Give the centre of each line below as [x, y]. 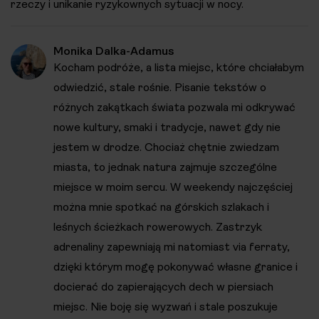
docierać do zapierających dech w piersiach [163, 287]
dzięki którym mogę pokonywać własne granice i [176, 267]
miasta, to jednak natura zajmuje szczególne [165, 167]
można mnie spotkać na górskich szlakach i [161, 207]
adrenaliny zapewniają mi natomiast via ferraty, [172, 247]
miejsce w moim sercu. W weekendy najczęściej [173, 187]
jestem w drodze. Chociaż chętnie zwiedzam [166, 147]
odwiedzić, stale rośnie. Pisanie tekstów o [160, 88]
